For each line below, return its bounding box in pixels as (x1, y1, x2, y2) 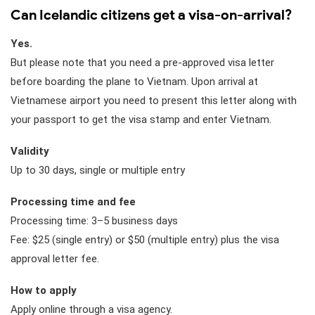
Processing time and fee (11, 195, 136, 208)
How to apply (11, 283, 77, 297)
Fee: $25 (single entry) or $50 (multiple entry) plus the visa (11, 233, 279, 246)
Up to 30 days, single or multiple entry (11, 163, 185, 176)
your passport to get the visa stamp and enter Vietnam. (11, 112, 271, 126)
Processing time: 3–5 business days (11, 214, 178, 227)
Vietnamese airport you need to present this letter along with (11, 94, 297, 107)
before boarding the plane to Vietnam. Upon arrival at (11, 75, 258, 88)
